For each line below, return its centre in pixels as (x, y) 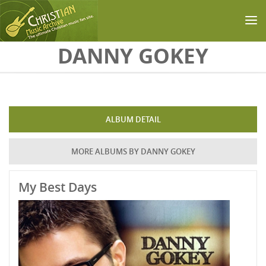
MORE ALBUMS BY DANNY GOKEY (133, 151)
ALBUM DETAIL (133, 119)
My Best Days (58, 187)
